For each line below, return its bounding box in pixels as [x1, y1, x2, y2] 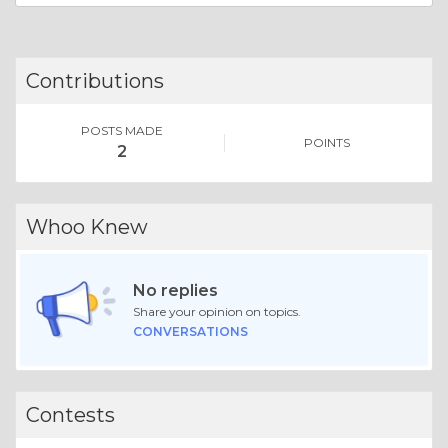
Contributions [26, 69, 164, 94]
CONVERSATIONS [132, 324, 248, 340]
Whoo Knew [26, 215, 148, 240]
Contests [26, 403, 115, 428]
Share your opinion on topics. [132, 304, 301, 320]
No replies [132, 281, 218, 301]
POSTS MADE [80, 123, 163, 139]
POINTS [303, 135, 350, 151]
